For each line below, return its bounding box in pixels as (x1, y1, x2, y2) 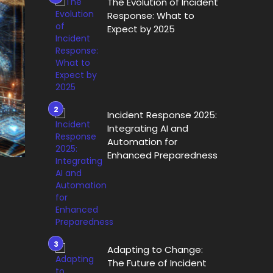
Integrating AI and (107, 122, 188, 135)
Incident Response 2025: (107, 108, 217, 121)
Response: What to (107, 9, 194, 22)
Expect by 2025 (107, 23, 175, 35)
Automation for (107, 135, 177, 148)
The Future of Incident (107, 257, 207, 269)
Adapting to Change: (107, 243, 203, 256)
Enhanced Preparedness (107, 149, 218, 161)
